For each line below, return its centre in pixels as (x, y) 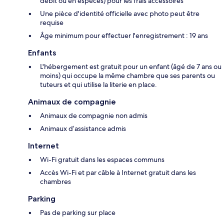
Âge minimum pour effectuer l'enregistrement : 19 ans (124, 36)
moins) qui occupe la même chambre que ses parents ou (127, 76)
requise (52, 23)
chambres (55, 182)
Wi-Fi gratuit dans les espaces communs (102, 160)
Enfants (42, 53)
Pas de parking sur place (78, 213)
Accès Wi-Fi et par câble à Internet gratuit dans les (118, 173)
